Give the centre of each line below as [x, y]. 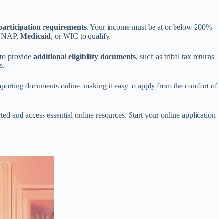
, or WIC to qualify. [81, 36]
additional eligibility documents [85, 56]
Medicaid [35, 36]
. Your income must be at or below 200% [149, 27]
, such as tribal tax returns [175, 56]
